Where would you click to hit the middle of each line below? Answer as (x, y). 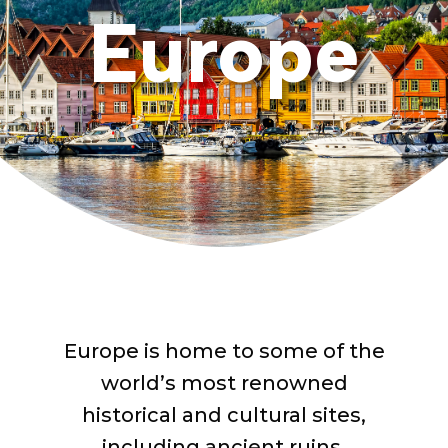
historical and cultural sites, (224, 415)
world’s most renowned (224, 383)
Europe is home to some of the (224, 351)
